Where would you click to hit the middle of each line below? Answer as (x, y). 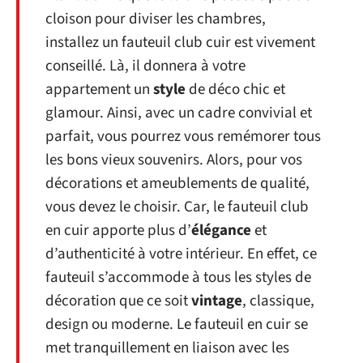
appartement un (99, 89)
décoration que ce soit (118, 301)
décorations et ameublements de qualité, (177, 183)
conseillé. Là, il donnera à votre (145, 66)
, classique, (278, 301)
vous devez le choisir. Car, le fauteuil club (177, 207)
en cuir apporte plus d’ (118, 230)
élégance (221, 230)
